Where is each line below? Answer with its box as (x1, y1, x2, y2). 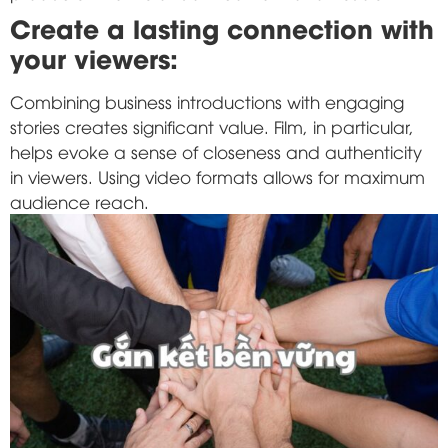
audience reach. (10, 189, 149, 213)
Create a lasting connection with (10, 8, 434, 46)
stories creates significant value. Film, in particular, (10, 114, 414, 138)
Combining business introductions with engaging (10, 89, 404, 113)
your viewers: (10, 38, 178, 76)
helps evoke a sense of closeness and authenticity (10, 139, 422, 163)
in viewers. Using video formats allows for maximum (10, 164, 425, 188)
